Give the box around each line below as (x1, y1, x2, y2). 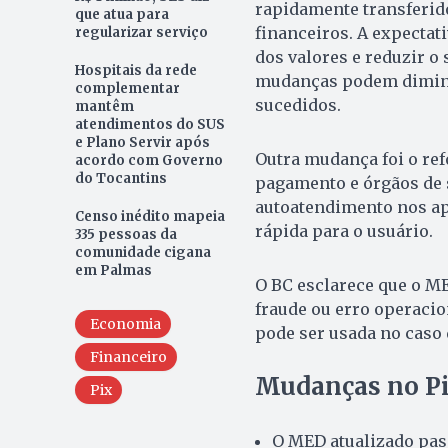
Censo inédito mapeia (74, 207, 225, 225)
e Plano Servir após (74, 133, 210, 151)
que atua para (74, 5, 169, 23)
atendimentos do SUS (74, 115, 225, 133)
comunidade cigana (74, 243, 211, 261)
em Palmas (74, 261, 152, 279)
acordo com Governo (74, 151, 223, 169)
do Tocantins (74, 169, 167, 187)
